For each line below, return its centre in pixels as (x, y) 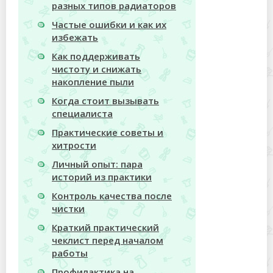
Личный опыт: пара (97, 164)
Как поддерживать (96, 56)
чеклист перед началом (108, 240)
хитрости (74, 145)
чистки (68, 209)
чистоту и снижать (97, 69)
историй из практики (102, 177)
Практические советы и (108, 133)
